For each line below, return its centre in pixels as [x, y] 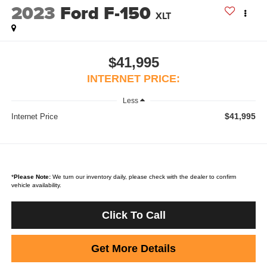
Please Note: [32, 177]
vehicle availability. [36, 185]
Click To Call [133, 215]
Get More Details [133, 249]
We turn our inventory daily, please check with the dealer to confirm [143, 177]
